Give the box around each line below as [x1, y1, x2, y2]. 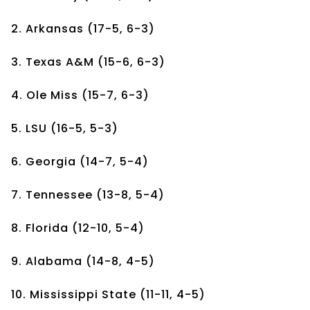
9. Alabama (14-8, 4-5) [11, 253, 155, 269]
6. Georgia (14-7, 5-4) [11, 153, 149, 170]
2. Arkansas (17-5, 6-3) [11, 20, 155, 37]
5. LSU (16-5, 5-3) [11, 120, 118, 136]
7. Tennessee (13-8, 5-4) [11, 186, 165, 203]
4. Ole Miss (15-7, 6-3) [11, 86, 149, 103]
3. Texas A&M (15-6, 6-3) [11, 53, 165, 70]
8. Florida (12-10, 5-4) [11, 219, 145, 236]
